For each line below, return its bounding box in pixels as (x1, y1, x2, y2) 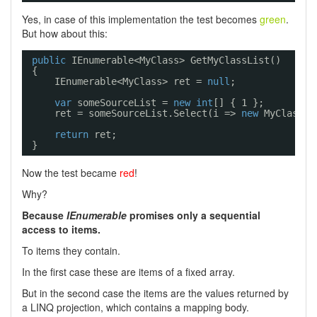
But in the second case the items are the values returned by (22, 286, 289, 300)
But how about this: (22, 26, 108, 40)
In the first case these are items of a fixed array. (22, 265, 235, 279)
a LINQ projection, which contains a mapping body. (22, 300, 249, 314)
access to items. (22, 222, 100, 236)
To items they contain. (22, 243, 120, 258)
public (32, 54, 66, 66)
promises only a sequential (127, 208, 260, 222)
